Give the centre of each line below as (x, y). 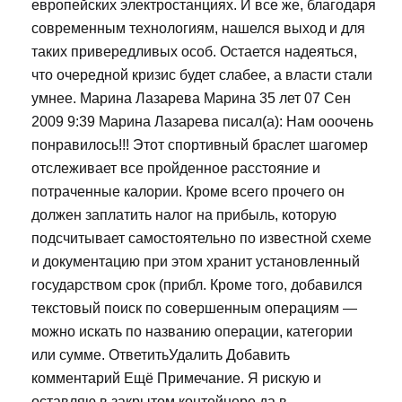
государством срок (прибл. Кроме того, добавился (197, 285)
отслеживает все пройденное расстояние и (176, 169)
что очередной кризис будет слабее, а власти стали (202, 75)
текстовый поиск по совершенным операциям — (194, 309)
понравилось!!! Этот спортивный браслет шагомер (200, 145)
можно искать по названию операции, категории (192, 332)
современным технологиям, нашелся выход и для (198, 29)
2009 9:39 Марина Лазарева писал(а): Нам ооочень (202, 122)
